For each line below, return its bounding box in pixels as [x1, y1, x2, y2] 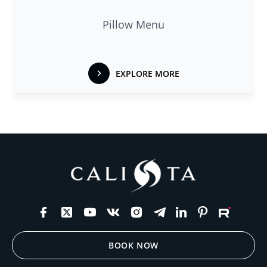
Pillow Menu [103, 17, 164, 32]
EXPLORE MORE [115, 67, 179, 79]
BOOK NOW [108, 240, 159, 252]
